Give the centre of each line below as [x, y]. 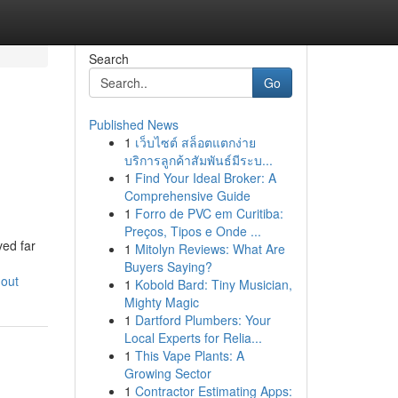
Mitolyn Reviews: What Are [210, 249]
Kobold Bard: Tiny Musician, [213, 284]
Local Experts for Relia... [193, 338]
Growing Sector [167, 373]
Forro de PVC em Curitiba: [209, 213]
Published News [133, 124]
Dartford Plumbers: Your [203, 320]
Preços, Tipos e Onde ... [192, 231]
